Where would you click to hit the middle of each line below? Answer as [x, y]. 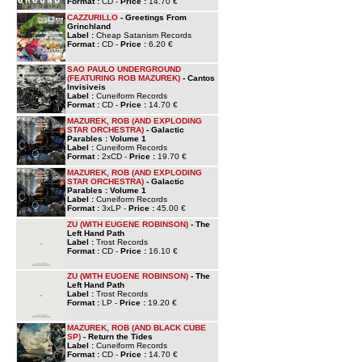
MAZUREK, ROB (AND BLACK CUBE [137, 328]
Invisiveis [86, 87]
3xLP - [115, 208]
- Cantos [198, 78]
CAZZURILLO [93, 17]
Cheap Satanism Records [144, 35]
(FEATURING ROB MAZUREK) [124, 78]
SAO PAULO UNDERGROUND [124, 69]
